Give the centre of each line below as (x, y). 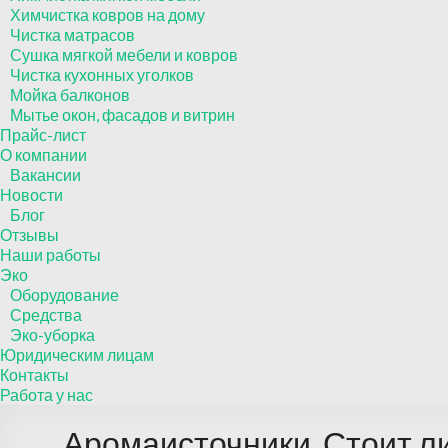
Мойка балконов (70, 94)
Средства (46, 314)
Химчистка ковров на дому (107, 14)
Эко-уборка (52, 334)
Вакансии (45, 174)
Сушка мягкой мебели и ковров (124, 54)
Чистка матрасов (72, 34)
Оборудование (64, 294)
